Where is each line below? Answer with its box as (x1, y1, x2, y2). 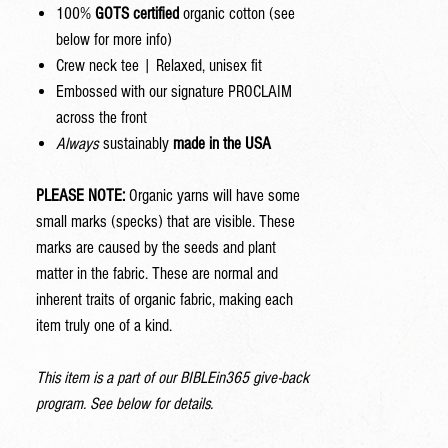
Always (56, 134, 98, 153)
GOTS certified (95, 4, 179, 23)
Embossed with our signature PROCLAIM (56, 82, 292, 101)
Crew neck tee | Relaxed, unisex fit (56, 56, 262, 75)
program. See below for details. (36, 394, 213, 413)
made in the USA (173, 134, 271, 153)
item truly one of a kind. (36, 316, 172, 335)
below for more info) (56, 30, 172, 49)
